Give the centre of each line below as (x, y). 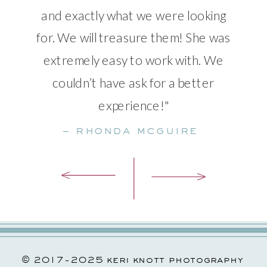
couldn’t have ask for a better (133, 83)
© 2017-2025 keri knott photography (132, 259)
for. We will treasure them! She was (133, 38)
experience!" (133, 105)
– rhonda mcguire (133, 130)
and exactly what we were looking (133, 15)
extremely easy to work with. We (133, 60)
